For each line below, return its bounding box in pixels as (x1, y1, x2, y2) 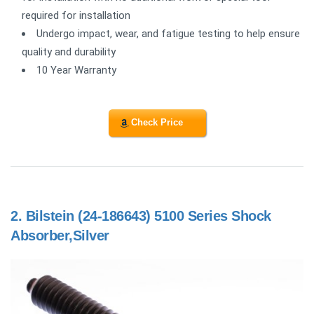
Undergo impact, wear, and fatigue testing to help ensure (36, 27, 300, 40)
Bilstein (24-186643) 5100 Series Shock (25, 207, 271, 224)
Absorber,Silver (11, 227, 109, 243)
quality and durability (22, 46, 116, 58)
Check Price (131, 117, 183, 128)
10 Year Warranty (36, 64, 116, 76)
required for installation (22, 9, 130, 22)
